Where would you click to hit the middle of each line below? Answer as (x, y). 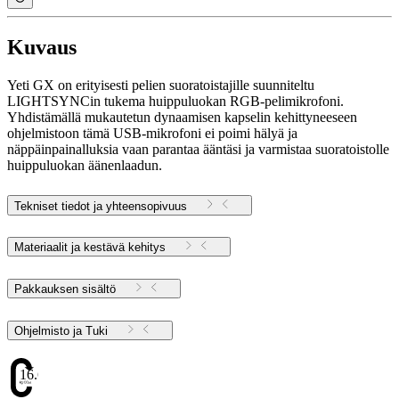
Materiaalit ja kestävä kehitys (90, 248)
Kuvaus (42, 47)
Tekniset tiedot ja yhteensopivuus (101, 206)
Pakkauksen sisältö (65, 289)
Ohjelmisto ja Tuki (97, 331)
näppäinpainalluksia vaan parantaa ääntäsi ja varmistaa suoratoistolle (198, 149)
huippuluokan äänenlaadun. (85, 165)
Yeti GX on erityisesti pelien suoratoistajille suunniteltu (161, 85)
